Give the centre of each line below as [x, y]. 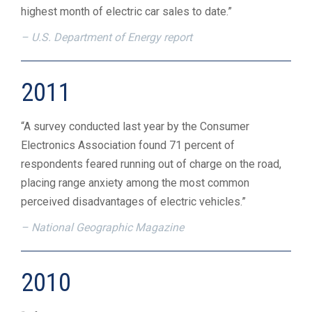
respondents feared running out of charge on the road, [151, 164]
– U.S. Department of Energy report [107, 38]
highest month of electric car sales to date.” [128, 12]
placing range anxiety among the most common [135, 183]
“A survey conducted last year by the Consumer [135, 127]
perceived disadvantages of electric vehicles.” [135, 202]
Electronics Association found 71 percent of [128, 146]
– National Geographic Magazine [102, 228]
